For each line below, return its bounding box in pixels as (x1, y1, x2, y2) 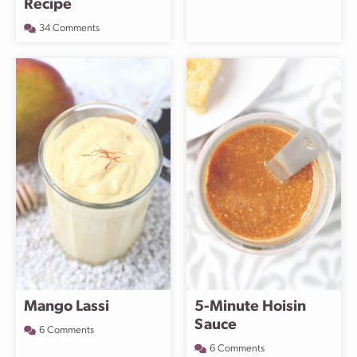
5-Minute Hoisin (194, 300, 306, 315)
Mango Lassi (24, 300, 109, 315)
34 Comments (39, 23, 100, 33)
